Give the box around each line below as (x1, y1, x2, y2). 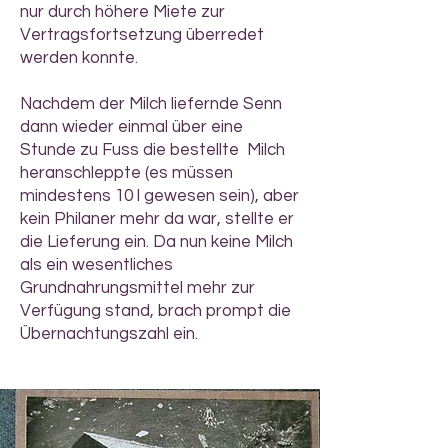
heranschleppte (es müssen (20, 164, 233, 182)
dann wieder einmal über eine (20, 118, 243, 136)
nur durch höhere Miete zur (20, 3, 225, 21)
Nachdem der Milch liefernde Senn (20, 95, 282, 113)
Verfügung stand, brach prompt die (20, 302, 291, 320)
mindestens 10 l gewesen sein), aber (20, 187, 299, 205)
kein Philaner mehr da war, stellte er (20, 210, 294, 228)
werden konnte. (20, 49, 138, 67)
